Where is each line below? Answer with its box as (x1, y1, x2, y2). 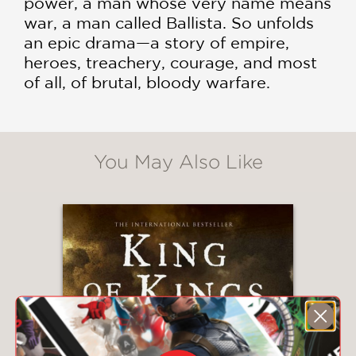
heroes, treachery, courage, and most (24, 52, 317, 72)
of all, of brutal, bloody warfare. (24, 72, 270, 91)
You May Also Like (93, 150, 263, 172)
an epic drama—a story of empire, (24, 33, 289, 52)
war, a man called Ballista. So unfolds (24, 13, 314, 32)
